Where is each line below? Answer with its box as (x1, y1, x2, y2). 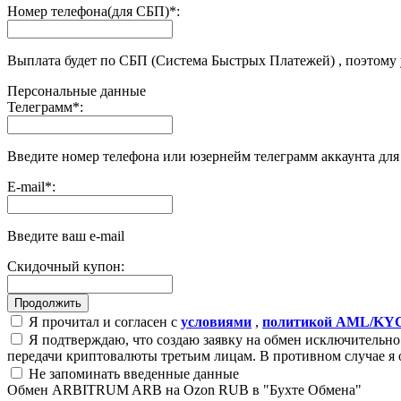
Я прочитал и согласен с (25, 313, 181, 329)
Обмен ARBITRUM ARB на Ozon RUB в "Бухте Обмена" (7, 381, 362, 397)
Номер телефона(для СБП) (7, 3, 169, 19)
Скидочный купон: (7, 258, 124, 274)
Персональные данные (7, 82, 146, 98)
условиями (181, 313, 252, 329)
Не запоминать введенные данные (25, 365, 239, 381)
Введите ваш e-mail (7, 227, 124, 243)
